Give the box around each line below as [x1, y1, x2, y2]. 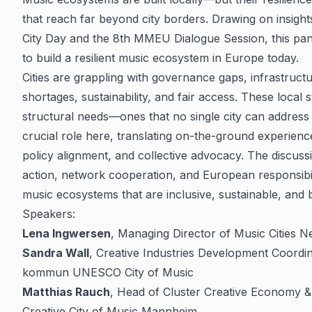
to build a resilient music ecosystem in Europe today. [22, 51, 299, 65]
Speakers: [22, 207, 75, 221]
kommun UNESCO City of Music [22, 265, 194, 279]
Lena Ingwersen [22, 226, 111, 240]
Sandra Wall [22, 246, 89, 260]
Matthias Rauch [22, 285, 110, 299]
